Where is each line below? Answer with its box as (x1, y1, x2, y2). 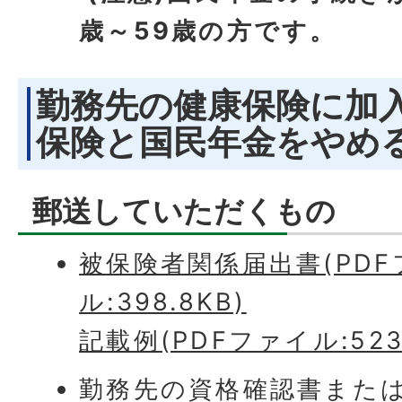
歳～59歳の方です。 (79, 16, 337, 47)
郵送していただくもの (32, 193, 336, 230)
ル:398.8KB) (79, 287, 247, 318)
